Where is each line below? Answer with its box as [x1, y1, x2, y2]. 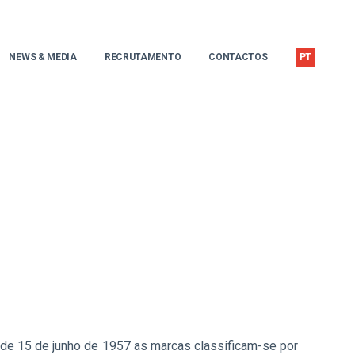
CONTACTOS [208, 52, 268, 63]
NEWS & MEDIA [9, 52, 77, 63]
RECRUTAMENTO [104, 52, 181, 63]
